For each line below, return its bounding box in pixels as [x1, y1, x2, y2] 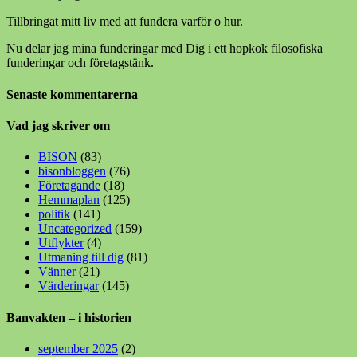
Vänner [38, 265, 76, 279]
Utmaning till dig [38, 250, 124, 265]
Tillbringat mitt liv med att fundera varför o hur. [6, 14, 243, 29]
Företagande [38, 178, 100, 193]
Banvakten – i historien [6, 310, 131, 324]
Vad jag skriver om [6, 118, 110, 132]
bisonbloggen [38, 164, 106, 178]
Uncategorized [38, 222, 112, 236]
